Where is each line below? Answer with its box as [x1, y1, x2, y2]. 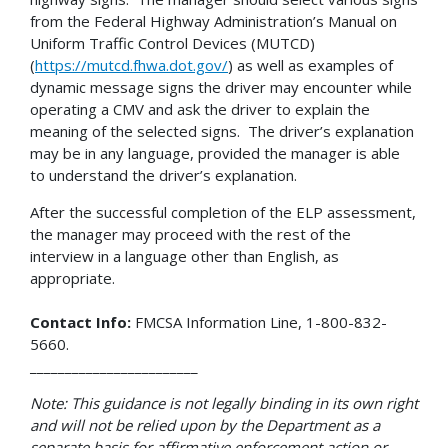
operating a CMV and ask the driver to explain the [30, 98, 370, 119]
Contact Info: [30, 311, 131, 332]
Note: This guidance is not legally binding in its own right [30, 392, 418, 413]
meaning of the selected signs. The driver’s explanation [30, 120, 414, 141]
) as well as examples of [228, 54, 393, 75]
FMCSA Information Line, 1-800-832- [131, 311, 387, 332]
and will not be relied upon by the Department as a [30, 414, 380, 435]
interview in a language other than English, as [30, 245, 339, 266]
